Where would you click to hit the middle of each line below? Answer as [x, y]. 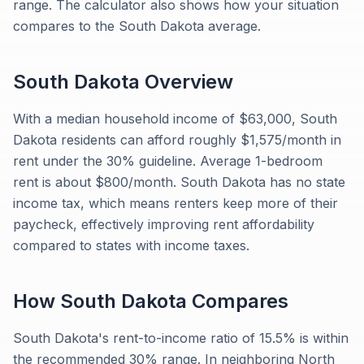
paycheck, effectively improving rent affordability [164, 224]
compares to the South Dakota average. [137, 26]
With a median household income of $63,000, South [175, 119]
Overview [186, 82]
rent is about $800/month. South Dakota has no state [179, 182]
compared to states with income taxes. [131, 245]
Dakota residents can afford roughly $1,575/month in [177, 140]
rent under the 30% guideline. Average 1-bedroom [168, 161]
